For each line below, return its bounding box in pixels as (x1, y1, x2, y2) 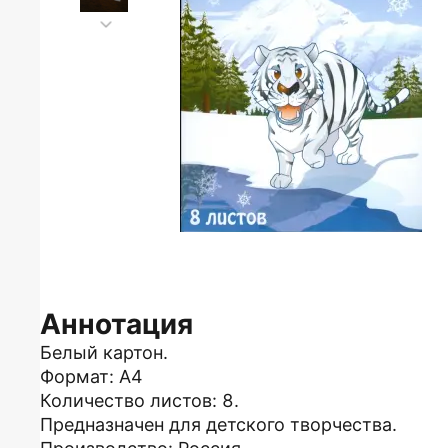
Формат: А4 (40, 366, 143, 387)
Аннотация (40, 307, 193, 341)
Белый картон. (40, 342, 168, 363)
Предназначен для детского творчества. (40, 414, 397, 435)
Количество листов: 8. (40, 390, 239, 411)
